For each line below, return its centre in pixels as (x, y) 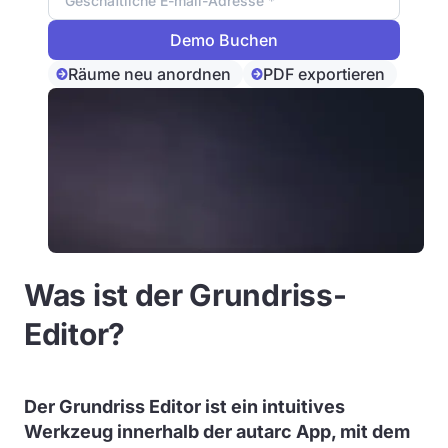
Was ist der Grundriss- (185, 295)
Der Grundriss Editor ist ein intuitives (184, 406)
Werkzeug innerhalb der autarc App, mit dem (217, 431)
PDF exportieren (324, 74)
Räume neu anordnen (149, 74)
